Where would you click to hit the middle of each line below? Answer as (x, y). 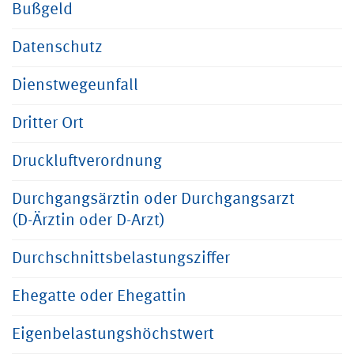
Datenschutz (57, 48)
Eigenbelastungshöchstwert (113, 335)
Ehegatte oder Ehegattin (99, 297)
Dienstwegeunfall (75, 86)
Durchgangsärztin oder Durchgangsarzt (153, 200)
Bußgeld (42, 10)
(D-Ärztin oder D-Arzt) (88, 221)
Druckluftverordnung (87, 162)
